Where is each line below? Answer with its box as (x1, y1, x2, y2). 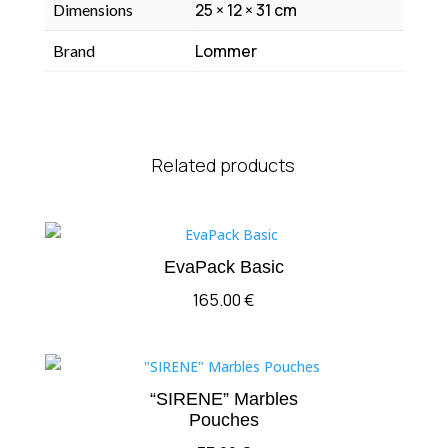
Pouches (188, 409, 259, 430)
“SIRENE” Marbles (149, 388, 298, 409)
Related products (152, 152, 296, 177)
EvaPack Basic (163, 256, 284, 277)
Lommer (194, 40, 257, 62)
